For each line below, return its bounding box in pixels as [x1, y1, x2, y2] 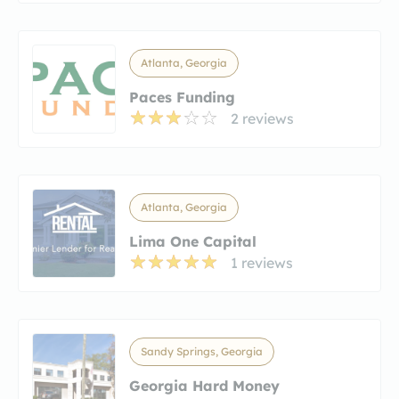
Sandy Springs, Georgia [141, 344, 263, 358]
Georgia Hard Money [129, 376, 280, 395]
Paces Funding [129, 87, 235, 106]
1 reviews [231, 253, 293, 272]
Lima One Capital [129, 232, 256, 250]
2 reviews [231, 109, 294, 127]
